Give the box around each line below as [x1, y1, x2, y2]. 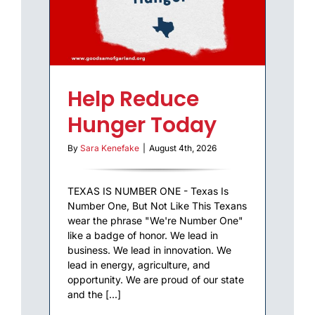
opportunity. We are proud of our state [67, 273, 244, 285]
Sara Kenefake [80, 142, 139, 153]
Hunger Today [67, 110, 217, 140]
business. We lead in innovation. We [67, 243, 231, 256]
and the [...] [67, 288, 121, 300]
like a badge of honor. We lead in [67, 229, 218, 241]
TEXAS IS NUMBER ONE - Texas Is [67, 184, 229, 197]
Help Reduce [67, 84, 199, 114]
